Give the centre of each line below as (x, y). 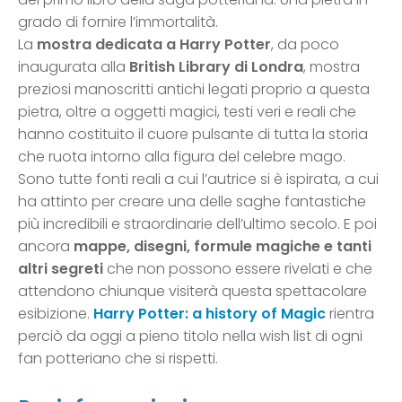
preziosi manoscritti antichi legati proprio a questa (194, 89)
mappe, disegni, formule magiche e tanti (223, 246)
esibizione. (56, 313)
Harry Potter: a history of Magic (210, 313)
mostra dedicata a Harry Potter (154, 44)
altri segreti (61, 268)
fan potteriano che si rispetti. (118, 358)
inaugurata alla (74, 66)
